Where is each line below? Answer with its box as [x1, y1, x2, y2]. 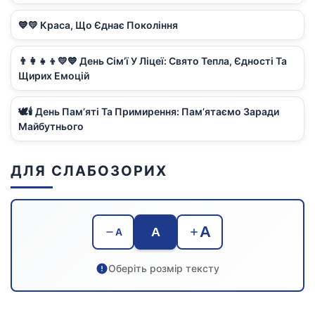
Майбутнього [18, 120, 84, 133]
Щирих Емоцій [18, 70, 89, 82]
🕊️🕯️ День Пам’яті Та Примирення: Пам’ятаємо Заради [18, 105, 279, 118]
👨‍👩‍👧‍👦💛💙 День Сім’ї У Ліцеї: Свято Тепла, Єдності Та [18, 55, 287, 67]
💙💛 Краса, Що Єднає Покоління [18, 19, 178, 32]
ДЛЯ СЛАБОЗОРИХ [11, 162, 167, 180]
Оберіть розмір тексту [108, 262, 219, 275]
